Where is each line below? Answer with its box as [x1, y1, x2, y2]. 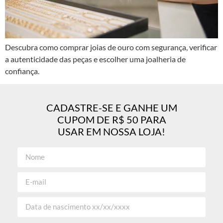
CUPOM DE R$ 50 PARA [57, 113, 166, 126]
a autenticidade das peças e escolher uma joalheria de [5, 54, 186, 64]
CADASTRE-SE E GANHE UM [46, 102, 177, 114]
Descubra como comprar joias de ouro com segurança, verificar [5, 42, 217, 52]
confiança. [5, 66, 39, 76]
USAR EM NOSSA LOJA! [58, 125, 165, 138]
